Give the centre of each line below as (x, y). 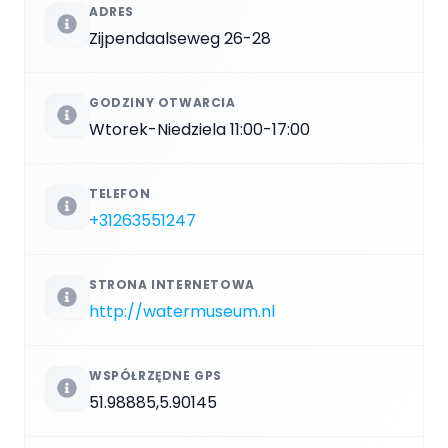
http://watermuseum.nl (182, 311)
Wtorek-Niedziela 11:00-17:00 (199, 129)
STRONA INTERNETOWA (172, 284)
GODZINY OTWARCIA (162, 102)
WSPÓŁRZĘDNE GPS (155, 375)
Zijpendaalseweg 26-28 (180, 38)
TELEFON (120, 193)
